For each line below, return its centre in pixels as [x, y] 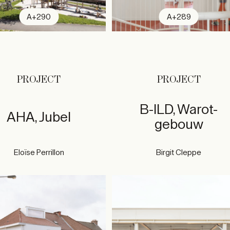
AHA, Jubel [39, 117]
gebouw [179, 124]
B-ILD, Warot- [179, 110]
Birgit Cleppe [179, 152]
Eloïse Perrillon [39, 152]
